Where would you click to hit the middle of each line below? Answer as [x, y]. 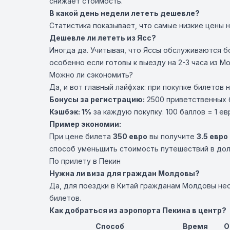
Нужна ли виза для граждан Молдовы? [124, 173]
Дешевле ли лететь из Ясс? [103, 38]
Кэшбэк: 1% [70, 112]
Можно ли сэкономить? [91, 75]
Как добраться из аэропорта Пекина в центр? [138, 210]
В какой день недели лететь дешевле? [124, 13]
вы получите [172, 136]
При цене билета [81, 136]
